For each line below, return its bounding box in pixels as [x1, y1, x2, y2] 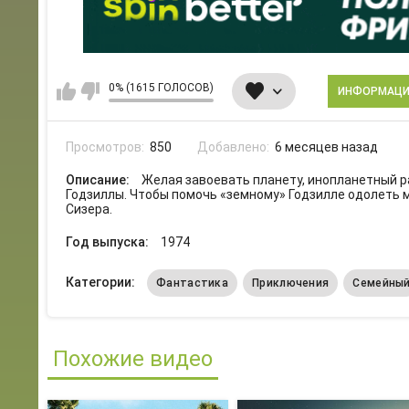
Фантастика [156, 277, 228, 290]
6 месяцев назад [275, 140, 378, 155]
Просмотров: [66, 140, 147, 155]
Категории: [66, 275, 138, 290]
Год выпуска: [66, 235, 152, 250]
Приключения [252, 277, 330, 290]
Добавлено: [197, 140, 272, 155]
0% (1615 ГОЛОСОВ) [109, 80, 214, 94]
